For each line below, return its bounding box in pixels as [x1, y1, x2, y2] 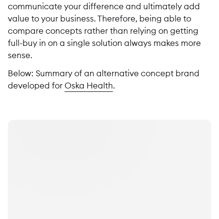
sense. [8, 49, 32, 60]
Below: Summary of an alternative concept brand [8, 68, 199, 79]
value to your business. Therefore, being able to [8, 13, 191, 23]
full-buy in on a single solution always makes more [8, 37, 201, 48]
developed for [8, 80, 65, 91]
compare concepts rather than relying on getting [8, 25, 198, 36]
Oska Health [65, 80, 113, 91]
